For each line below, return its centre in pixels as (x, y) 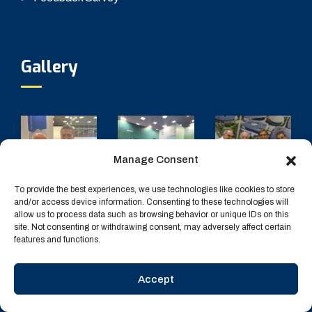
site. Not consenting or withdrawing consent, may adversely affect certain (153, 227)
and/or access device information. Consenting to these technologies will (151, 202)
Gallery (49, 67)
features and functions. (57, 240)
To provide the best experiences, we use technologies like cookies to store (154, 189)
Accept (156, 279)
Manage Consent (156, 159)
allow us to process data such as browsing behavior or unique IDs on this (151, 214)
